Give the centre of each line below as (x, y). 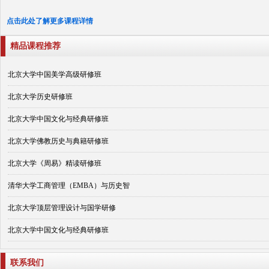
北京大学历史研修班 (40, 97)
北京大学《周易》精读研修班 (55, 164)
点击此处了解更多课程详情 (50, 21)
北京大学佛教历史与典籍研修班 (58, 141)
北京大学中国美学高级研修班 (55, 75)
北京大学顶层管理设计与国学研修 (62, 208)
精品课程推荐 (35, 46)
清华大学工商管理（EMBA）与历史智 (69, 186)
